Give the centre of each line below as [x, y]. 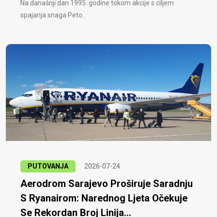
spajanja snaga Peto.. [53, 15]
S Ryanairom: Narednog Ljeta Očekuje [104, 198]
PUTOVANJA [48, 166]
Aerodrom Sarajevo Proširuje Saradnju [107, 184]
